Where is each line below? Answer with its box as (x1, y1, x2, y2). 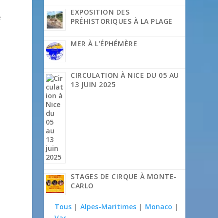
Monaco (145, 202, 173, 212)
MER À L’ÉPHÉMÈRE (71, 39, 138, 49)
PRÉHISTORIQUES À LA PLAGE (71, 17, 173, 26)
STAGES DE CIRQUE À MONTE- (71, 172, 177, 182)
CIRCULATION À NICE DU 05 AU (71, 71, 179, 80)
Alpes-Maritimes (80, 202, 137, 212)
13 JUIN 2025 (71, 80, 116, 90)
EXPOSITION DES (71, 7, 130, 17)
